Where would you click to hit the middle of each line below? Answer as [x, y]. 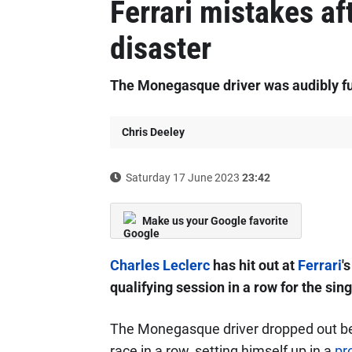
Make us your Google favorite [215, 221]
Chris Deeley [153, 132]
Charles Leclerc [159, 265]
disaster [160, 48]
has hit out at [253, 265]
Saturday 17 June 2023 [182, 178]
